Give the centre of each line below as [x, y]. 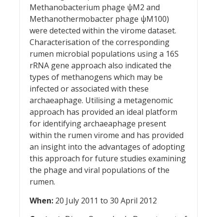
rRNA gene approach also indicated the [101, 66]
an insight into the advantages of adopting [107, 147]
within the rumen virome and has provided [107, 135]
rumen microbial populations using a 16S [104, 54]
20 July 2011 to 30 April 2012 [105, 200]
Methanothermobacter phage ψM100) [99, 19]
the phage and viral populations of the [100, 170]
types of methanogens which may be [96, 77]
